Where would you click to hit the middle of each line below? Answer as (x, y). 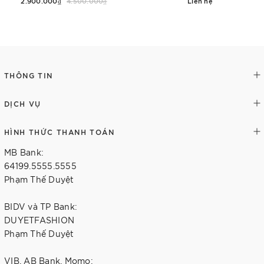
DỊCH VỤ (23, 103)
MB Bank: (24, 152)
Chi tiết (200, 21)
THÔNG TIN (29, 75)
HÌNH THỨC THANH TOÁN (59, 131)
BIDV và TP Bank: (41, 206)
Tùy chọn (64, 21)
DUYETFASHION (39, 220)
